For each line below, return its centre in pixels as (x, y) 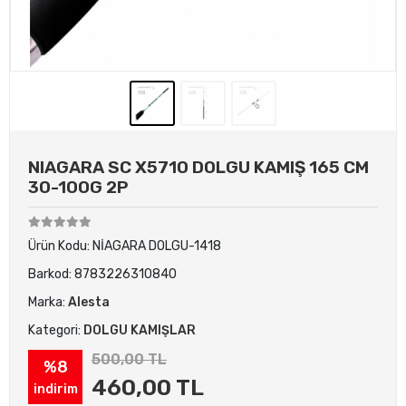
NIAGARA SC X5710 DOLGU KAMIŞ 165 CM (198, 167)
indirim (55, 389)
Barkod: (51, 274)
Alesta (89, 302)
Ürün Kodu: (60, 246)
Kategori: (56, 330)
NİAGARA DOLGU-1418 (157, 246)
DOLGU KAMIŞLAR (140, 330)
